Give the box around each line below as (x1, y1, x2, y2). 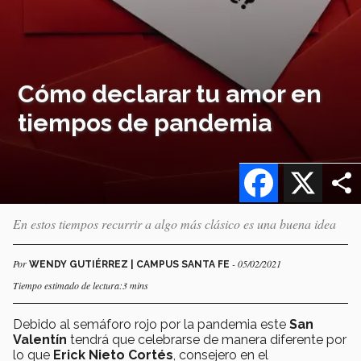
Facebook (278, 156, 338, 172)
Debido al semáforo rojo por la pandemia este (13, 316, 289, 332)
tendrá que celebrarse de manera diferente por (67, 331, 346, 347)
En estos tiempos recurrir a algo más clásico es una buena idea (13, 214, 336, 232)
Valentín (13, 331, 67, 347)
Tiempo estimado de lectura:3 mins (13, 278, 148, 292)
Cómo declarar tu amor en (18, 79, 322, 108)
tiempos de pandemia (18, 108, 272, 137)
